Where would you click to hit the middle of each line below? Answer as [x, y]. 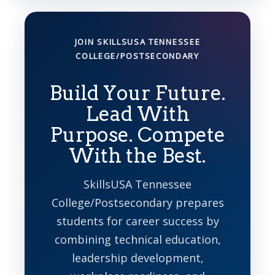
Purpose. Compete [137, 134]
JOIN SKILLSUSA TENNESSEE [137, 41]
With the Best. [137, 155]
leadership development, [137, 258]
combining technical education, [137, 239]
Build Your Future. [137, 93]
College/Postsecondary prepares [137, 202]
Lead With [137, 114]
